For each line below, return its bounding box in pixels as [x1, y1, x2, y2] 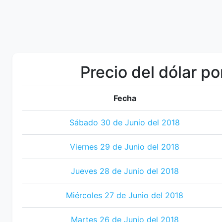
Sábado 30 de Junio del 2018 [69, 117, 180, 127]
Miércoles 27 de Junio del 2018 [66, 190, 183, 200]
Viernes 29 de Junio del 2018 [70, 142, 179, 152]
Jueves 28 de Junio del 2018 [70, 166, 179, 176]
